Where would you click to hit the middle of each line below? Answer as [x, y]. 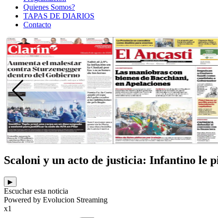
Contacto [37, 24]
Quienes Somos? [49, 7]
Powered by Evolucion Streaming [56, 200]
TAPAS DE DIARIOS [59, 16]
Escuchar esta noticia [36, 191]
